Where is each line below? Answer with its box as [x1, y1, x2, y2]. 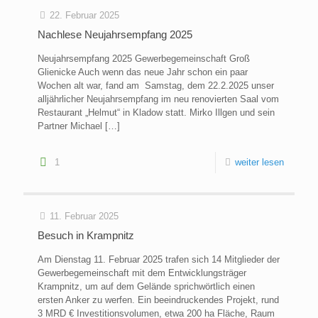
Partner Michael [38, 121, 102, 132]
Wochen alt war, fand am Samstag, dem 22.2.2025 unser [38, 80, 274, 92]
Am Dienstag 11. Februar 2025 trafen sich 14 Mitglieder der [38, 254, 280, 265]
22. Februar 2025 [50, 10, 119, 21]
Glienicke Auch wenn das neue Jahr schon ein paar [38, 67, 248, 78]
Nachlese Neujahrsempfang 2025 [38, 28, 192, 41]
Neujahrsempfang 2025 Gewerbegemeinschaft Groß [38, 53, 250, 65]
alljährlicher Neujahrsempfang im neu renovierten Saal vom [38, 94, 279, 105]
